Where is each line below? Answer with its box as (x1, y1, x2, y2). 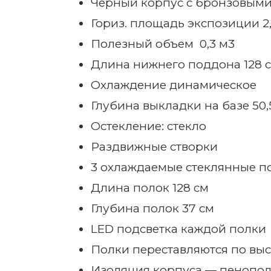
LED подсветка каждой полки (91, 222, 266, 237)
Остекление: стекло (91, 119, 206, 134)
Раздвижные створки (91, 140, 218, 154)
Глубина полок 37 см (91, 201, 214, 216)
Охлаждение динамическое (91, 78, 256, 93)
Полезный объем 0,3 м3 (91, 37, 235, 51)
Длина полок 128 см (91, 181, 209, 195)
